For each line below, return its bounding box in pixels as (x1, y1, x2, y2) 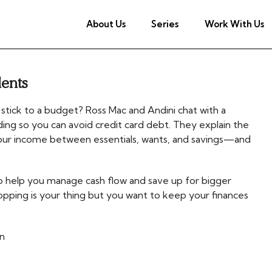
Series (151, 18, 179, 30)
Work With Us (205, 18, 265, 30)
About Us (86, 18, 126, 30)
